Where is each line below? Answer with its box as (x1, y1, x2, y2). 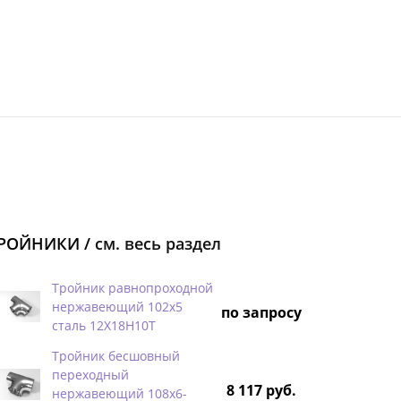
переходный (52, 365, 129, 383)
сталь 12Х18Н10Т (52, 316, 156, 334)
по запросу (221, 302, 302, 322)
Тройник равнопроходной (52, 278, 213, 296)
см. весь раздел (95, 232, 221, 254)
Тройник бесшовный (52, 346, 180, 364)
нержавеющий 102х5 (52, 297, 183, 315)
